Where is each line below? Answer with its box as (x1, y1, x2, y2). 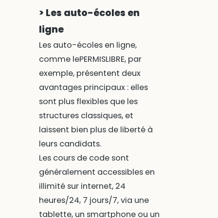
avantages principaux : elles (38, 81, 148, 93)
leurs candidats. (38, 138, 101, 149)
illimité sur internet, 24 (38, 180, 126, 192)
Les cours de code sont (38, 152, 129, 163)
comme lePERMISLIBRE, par (38, 53, 142, 65)
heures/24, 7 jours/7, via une (38, 194, 149, 206)
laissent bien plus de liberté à (38, 124, 153, 135)
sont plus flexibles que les (38, 95, 138, 107)
